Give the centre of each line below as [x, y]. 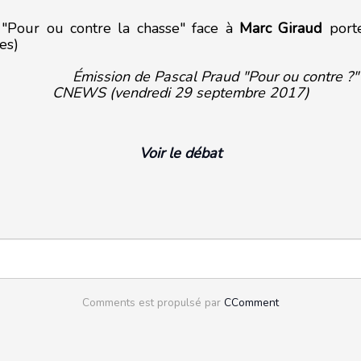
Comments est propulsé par [153, 303]
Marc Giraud [281, 28]
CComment [251, 303]
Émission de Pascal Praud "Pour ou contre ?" [215, 77]
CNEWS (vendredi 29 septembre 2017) [180, 93]
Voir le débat [180, 153]
